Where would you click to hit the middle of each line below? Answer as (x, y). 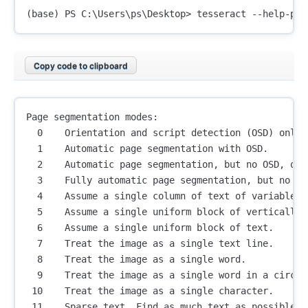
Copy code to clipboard (81, 65)
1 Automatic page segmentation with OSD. (147, 149)
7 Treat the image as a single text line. (150, 244)
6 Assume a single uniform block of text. (150, 228)
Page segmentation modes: (92, 117)
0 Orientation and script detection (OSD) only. (166, 133)
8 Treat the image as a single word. (136, 260)
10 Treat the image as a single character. (150, 291)
